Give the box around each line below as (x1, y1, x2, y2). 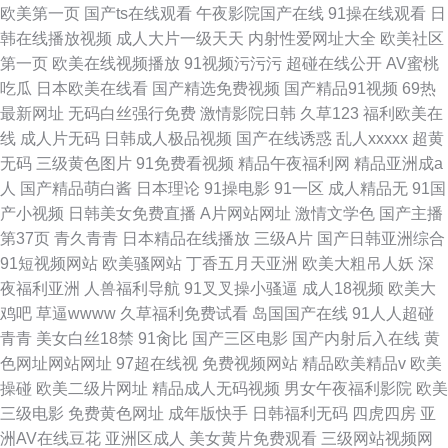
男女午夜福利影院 (284, 380, 412, 397)
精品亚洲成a (354, 155, 443, 172)
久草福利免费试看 (120, 305, 248, 322)
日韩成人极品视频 (104, 130, 232, 147)
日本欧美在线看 (36, 80, 148, 97)
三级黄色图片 (36, 155, 132, 172)
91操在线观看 (328, 5, 426, 22)
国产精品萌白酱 (20, 180, 132, 197)
